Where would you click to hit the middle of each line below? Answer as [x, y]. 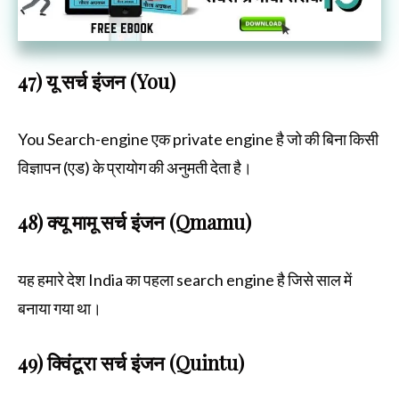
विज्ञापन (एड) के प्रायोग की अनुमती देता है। [135, 167]
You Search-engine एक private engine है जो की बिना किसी [198, 138]
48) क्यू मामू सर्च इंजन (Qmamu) [134, 221]
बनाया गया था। [60, 308]
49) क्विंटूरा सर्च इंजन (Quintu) [131, 362]
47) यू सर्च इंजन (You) [97, 81]
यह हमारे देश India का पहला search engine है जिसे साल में [185, 279]
